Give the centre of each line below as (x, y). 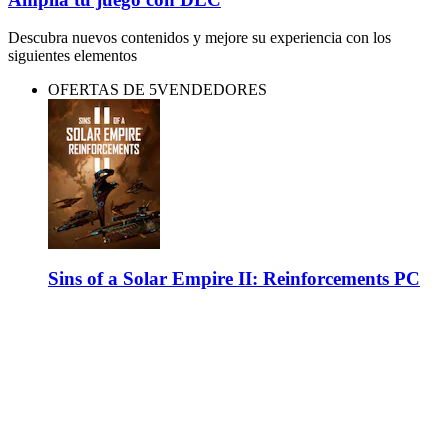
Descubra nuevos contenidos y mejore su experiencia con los (199, 38)
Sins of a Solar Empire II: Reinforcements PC (234, 278)
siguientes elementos (72, 56)
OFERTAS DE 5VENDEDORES (157, 90)
